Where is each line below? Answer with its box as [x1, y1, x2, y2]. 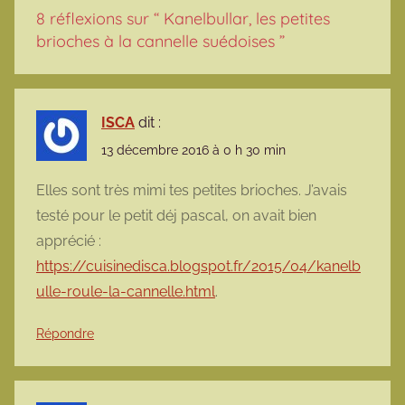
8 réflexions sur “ [36, 8, 164, 30]
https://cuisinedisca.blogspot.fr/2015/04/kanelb [36, 258, 361, 276]
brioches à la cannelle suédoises [36, 31, 275, 52]
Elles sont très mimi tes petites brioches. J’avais [36, 182, 347, 200]
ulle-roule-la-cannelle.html [36, 283, 215, 301]
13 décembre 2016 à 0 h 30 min [101, 143, 286, 158]
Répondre [36, 326, 94, 342]
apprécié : [36, 232, 101, 250]
